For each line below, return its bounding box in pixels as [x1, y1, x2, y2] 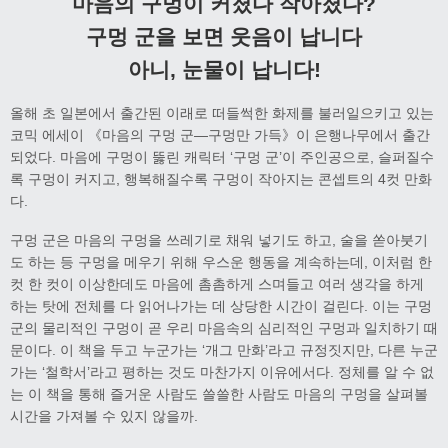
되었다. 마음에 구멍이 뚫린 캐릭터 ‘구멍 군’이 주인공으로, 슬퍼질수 [10, 149, 434, 166]
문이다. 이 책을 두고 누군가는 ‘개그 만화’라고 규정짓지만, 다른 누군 [10, 342, 438, 359]
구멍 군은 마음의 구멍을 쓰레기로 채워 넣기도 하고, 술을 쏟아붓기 [10, 232, 428, 249]
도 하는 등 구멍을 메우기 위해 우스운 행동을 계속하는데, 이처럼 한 [10, 254, 432, 271]
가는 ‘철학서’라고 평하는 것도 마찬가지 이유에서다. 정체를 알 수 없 [10, 364, 434, 381]
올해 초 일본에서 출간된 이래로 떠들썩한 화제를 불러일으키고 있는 [10, 105, 434, 122]
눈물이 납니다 [181, 57, 314, 81]
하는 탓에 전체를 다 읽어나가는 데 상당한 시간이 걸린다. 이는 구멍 [10, 298, 432, 315]
